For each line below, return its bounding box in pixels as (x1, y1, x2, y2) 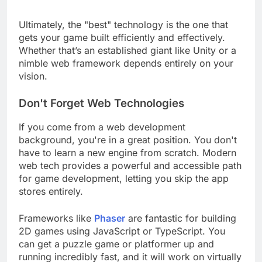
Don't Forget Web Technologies (19, 106, 184, 120)
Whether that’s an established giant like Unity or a (19, 54, 236, 67)
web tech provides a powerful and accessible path (19, 170, 242, 182)
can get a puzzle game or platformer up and (19, 249, 214, 261)
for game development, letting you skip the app (19, 183, 229, 195)
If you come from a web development (19, 132, 185, 144)
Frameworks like (19, 223, 94, 235)
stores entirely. (19, 196, 83, 208)
